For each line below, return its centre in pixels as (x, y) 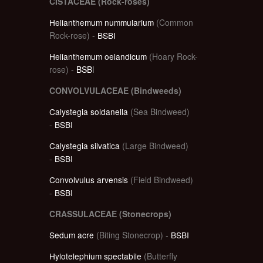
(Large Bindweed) (154, 145)
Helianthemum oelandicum (98, 56)
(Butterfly (159, 256)
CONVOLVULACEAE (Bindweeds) (115, 90)
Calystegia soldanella (89, 111)
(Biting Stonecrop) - (132, 235)
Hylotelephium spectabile (95, 256)
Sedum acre (72, 235)
